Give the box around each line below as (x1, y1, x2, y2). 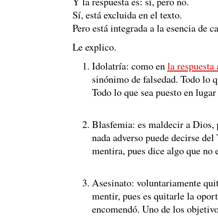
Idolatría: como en (91, 59, 167, 73)
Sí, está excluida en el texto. (72, 8, 182, 21)
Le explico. (72, 40, 116, 54)
